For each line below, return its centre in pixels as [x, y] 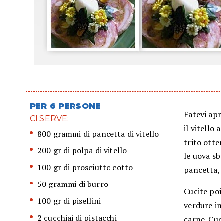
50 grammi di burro [73, 184]
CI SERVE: [49, 119]
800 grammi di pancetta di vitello [98, 134]
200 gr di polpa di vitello [82, 151]
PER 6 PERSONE [65, 106]
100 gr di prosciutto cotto [85, 167]
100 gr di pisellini [69, 201]
